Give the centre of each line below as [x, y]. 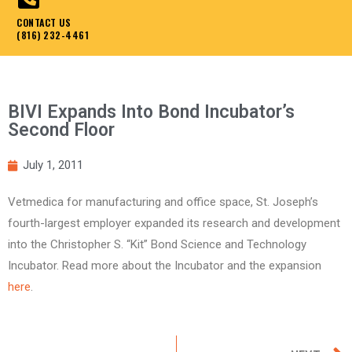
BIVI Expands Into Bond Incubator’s [151, 112]
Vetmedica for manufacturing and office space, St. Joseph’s [163, 202]
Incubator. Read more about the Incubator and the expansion [165, 266]
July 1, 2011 [53, 165]
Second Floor [61, 130]
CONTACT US [44, 23]
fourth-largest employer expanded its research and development [174, 224]
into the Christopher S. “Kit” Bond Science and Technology [157, 245]
